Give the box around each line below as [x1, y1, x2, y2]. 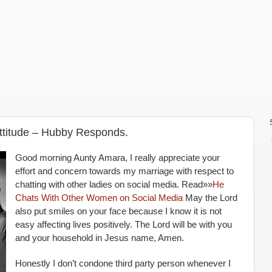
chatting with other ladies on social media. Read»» [15, 180, 212, 189]
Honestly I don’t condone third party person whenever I [15, 259, 231, 268]
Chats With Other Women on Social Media [15, 193, 183, 203]
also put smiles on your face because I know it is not [15, 206, 222, 216]
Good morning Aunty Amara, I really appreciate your [15, 153, 220, 163]
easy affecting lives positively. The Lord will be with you [15, 220, 232, 229]
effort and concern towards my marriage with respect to [15, 166, 234, 176]
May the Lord [182, 193, 237, 203]
